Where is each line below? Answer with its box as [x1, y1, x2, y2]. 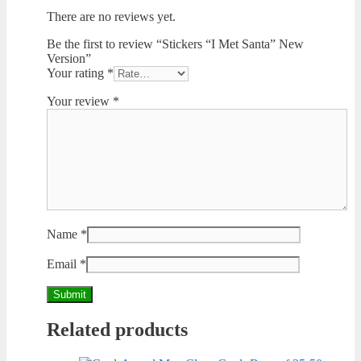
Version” [47, 52, 91, 66]
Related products [47, 319, 188, 341]
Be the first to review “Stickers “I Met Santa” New [47, 37, 304, 52]
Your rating [47, 66, 107, 81]
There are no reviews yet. [47, 10, 176, 24]
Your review [47, 94, 113, 109]
